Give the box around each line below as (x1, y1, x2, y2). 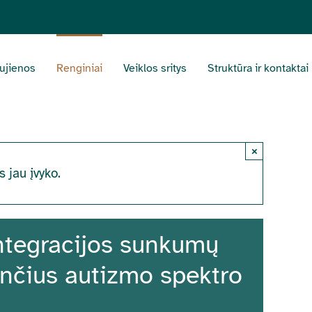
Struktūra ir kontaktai (208, 61, 309, 75)
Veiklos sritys (123, 61, 187, 75)
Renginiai (56, 61, 102, 75)
